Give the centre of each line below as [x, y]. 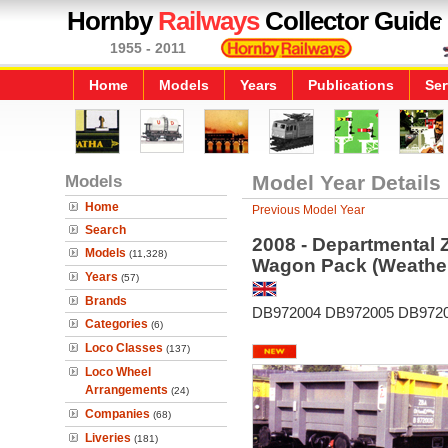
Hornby [112, 21]
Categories [116, 324]
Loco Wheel [118, 372]
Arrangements [126, 390]
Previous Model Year [308, 210]
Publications [351, 85]
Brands [106, 301]
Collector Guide [350, 21]
